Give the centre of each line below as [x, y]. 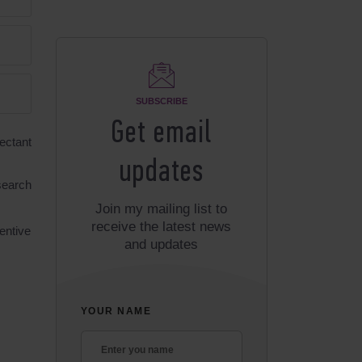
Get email [162, 134]
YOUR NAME [116, 311]
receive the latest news [162, 227]
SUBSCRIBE [161, 101]
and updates [162, 244]
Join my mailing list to [162, 209]
